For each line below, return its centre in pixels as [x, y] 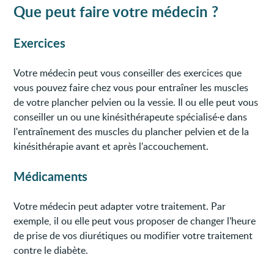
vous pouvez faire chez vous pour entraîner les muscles [131, 87]
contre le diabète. [51, 250]
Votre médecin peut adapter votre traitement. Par [120, 206]
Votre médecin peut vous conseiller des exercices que [128, 72]
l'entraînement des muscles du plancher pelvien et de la [131, 131]
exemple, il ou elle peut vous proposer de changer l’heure [135, 220]
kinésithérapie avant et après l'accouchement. [111, 146]
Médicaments [51, 176]
